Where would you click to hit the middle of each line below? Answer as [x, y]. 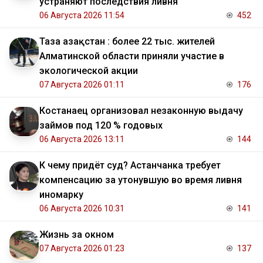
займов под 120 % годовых [101, 125]
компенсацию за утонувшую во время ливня [141, 180]
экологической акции [89, 70]
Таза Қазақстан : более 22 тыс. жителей [127, 41]
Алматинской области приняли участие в [132, 56]
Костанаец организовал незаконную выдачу [141, 110]
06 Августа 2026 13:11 [82, 139]
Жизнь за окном [77, 234]
